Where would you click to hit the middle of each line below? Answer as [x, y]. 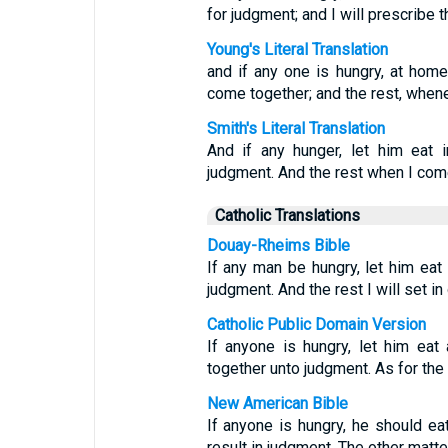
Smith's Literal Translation [295, 128]
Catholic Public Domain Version [316, 324]
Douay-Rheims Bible [278, 245]
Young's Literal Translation [297, 49]
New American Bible [277, 403]
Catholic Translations [287, 215]
